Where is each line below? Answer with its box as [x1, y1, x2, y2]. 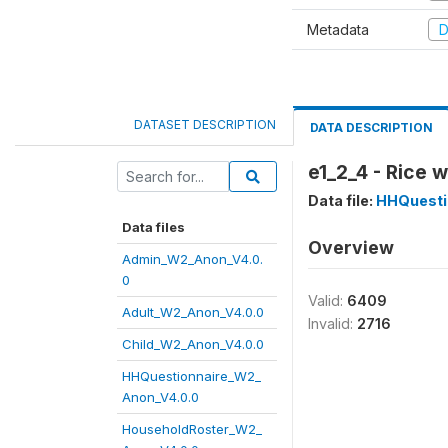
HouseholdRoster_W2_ [122, 421, 262, 437]
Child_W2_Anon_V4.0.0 [122, 336, 264, 352]
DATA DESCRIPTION [310, 120, 433, 135]
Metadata [307, 20, 369, 38]
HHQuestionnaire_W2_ [122, 368, 261, 384]
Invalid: [308, 315, 357, 332]
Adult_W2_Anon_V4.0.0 [122, 304, 264, 320]
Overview [308, 237, 394, 258]
